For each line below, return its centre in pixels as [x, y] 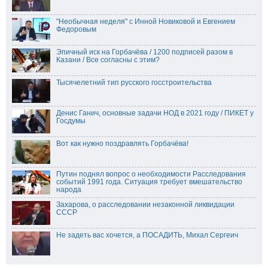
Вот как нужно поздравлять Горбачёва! [122, 144]
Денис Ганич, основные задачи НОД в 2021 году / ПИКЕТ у [155, 113]
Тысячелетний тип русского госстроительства [134, 83]
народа [69, 190]
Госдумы [71, 121]
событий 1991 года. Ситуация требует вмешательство [149, 182]
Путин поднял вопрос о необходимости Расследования [151, 174]
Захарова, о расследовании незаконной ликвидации [145, 205]
